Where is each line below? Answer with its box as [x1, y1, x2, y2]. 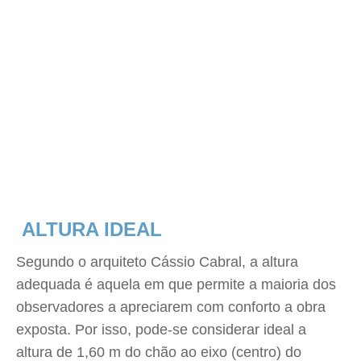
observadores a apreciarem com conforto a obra [16, 299, 326, 315]
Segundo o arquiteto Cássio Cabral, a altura [16, 254, 298, 270]
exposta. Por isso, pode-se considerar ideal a [16, 322, 306, 338]
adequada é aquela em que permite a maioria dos [16, 276, 336, 293]
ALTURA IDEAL [16, 218, 162, 240]
